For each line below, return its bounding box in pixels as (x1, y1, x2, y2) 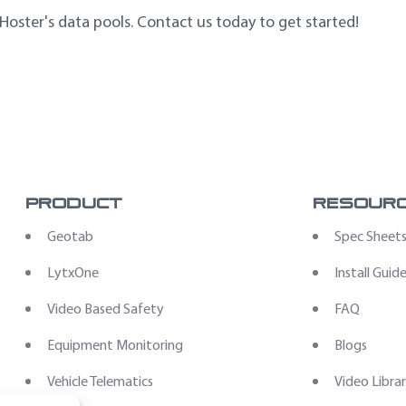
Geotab (47, 227, 94, 245)
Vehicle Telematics (47, 372, 154, 390)
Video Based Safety (47, 299, 165, 317)
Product (25, 194, 123, 211)
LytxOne (47, 263, 100, 281)
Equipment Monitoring (47, 335, 184, 353)
